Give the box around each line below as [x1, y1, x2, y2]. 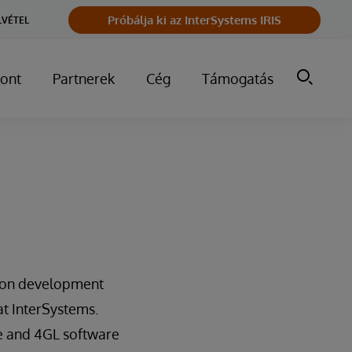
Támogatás [202, 70, 273, 87]
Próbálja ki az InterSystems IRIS [108, 12, 281, 27]
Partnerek [53, 70, 115, 87]
